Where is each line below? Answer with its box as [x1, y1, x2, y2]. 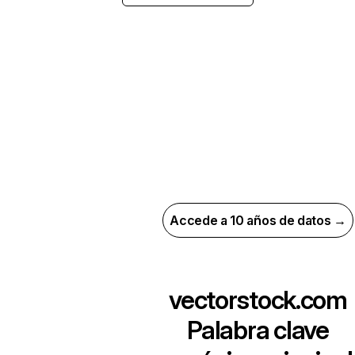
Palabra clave [187, 315, 329, 345]
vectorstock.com [169, 284, 347, 315]
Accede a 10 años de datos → [170, 212, 346, 228]
